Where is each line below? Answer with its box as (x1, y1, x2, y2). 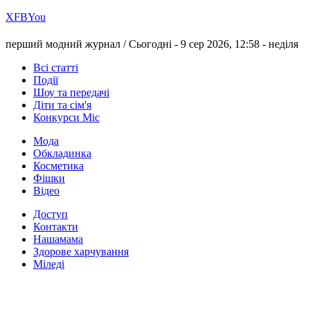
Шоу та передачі (33, 86, 109, 99)
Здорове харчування (33, 246, 129, 258)
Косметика (33, 160, 84, 172)
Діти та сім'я (33, 99, 91, 111)
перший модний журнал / (6, 38, 129, 51)
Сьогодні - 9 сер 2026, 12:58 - (129, 38, 268, 51)
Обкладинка (33, 147, 91, 160)
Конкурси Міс (33, 111, 100, 124)
